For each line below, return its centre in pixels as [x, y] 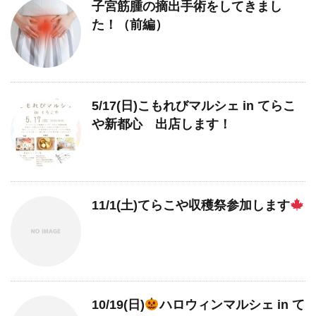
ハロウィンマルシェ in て [232, 304]
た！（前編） [130, 24]
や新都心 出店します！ [162, 124]
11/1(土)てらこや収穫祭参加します [191, 205]
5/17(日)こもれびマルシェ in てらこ [194, 105]
